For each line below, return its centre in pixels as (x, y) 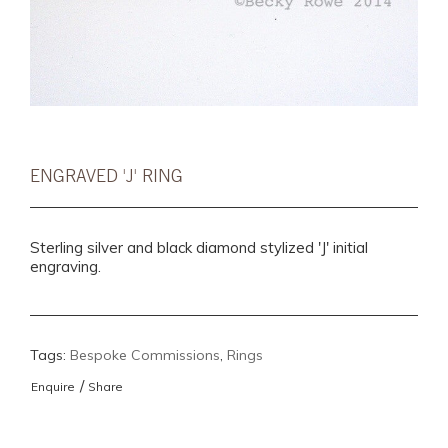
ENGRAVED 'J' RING (106, 176)
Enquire (53, 386)
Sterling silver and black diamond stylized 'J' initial (199, 247)
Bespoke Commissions (145, 355)
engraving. (65, 266)
